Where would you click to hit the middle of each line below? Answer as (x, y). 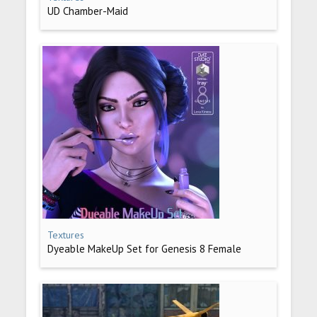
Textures (66, 235)
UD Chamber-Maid (88, 11)
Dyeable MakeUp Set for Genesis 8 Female (145, 249)
